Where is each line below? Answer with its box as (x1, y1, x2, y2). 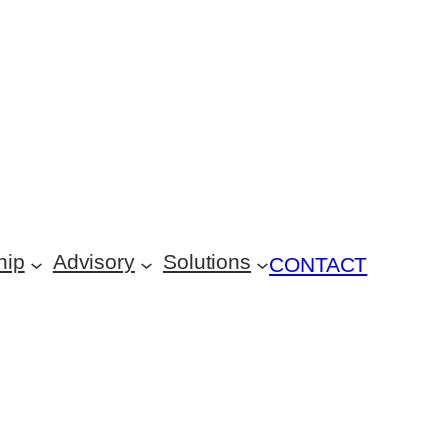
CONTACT (269, 252, 368, 276)
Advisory (52, 250, 135, 274)
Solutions (162, 250, 252, 274)
